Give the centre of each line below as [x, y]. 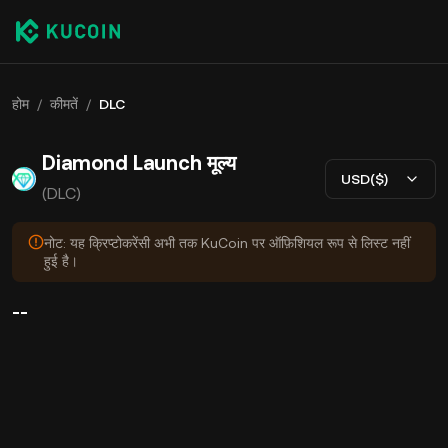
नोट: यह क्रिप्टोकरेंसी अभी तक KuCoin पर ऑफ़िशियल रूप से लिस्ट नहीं [227, 243]
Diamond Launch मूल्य [139, 163]
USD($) [364, 178]
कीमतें [64, 104]
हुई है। [61, 261]
